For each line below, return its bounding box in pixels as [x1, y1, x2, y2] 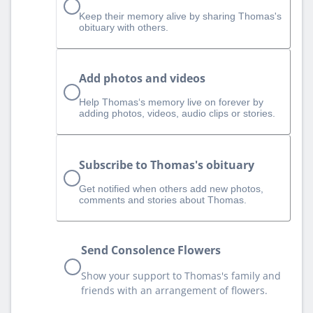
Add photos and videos [79, 71, 205, 87]
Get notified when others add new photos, [79, 182, 263, 194]
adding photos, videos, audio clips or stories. [79, 108, 275, 119]
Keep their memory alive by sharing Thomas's [79, 10, 282, 22]
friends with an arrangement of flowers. [81, 283, 268, 297]
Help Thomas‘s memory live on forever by [79, 96, 263, 108]
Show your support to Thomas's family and [81, 268, 281, 282]
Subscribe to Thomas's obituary [79, 156, 254, 173]
